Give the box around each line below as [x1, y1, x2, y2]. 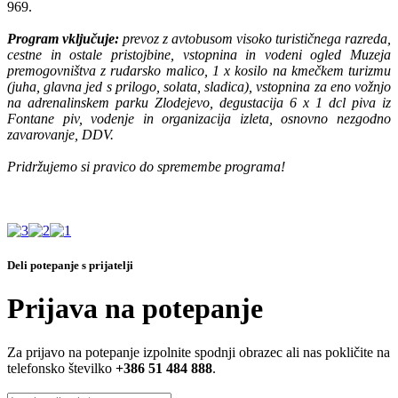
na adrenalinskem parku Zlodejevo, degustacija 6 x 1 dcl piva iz [7, 94, 391, 110]
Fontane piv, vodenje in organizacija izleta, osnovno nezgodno [7, 110, 391, 126]
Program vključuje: [7, 30, 123, 46]
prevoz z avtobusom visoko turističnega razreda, [123, 30, 391, 46]
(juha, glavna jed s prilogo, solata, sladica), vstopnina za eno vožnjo [7, 78, 391, 94]
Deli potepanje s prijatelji [7, 259, 133, 273]
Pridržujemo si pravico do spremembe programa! [7, 158, 285, 174]
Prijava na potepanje [7, 292, 263, 325]
